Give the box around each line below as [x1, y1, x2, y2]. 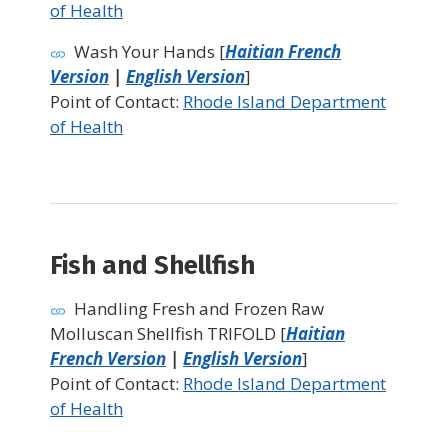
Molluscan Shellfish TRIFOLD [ [50, 322, 286, 346]
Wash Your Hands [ [74, 40, 225, 64]
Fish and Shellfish [50, 250, 255, 282]
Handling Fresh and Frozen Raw [74, 297, 324, 321]
